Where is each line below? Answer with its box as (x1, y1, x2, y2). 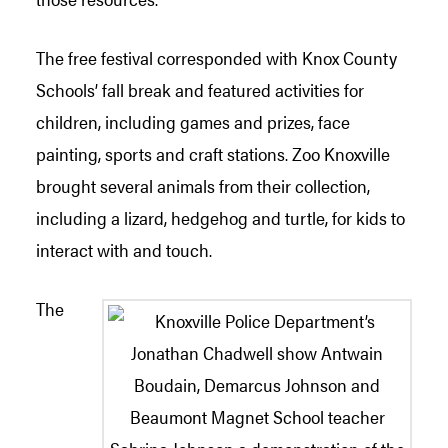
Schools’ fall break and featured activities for (36, 76, 364, 102)
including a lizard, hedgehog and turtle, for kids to (36, 204, 405, 230)
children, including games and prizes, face (36, 108, 350, 134)
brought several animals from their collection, (36, 172, 370, 198)
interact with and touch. (36, 236, 212, 262)
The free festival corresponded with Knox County (36, 44, 397, 70)
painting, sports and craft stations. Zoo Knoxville (36, 140, 390, 166)
